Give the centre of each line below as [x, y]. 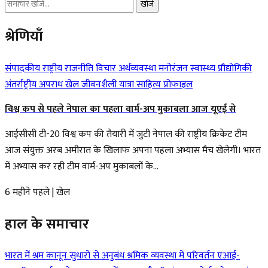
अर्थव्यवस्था [138, 68]
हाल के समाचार [47, 224]
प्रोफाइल [178, 84]
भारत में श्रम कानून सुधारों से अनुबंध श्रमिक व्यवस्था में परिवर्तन [111, 256]
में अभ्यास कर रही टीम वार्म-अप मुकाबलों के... [82, 166]
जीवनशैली [100, 84]
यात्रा [128, 84]
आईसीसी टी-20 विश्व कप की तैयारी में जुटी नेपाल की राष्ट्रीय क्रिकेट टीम [126, 134]
